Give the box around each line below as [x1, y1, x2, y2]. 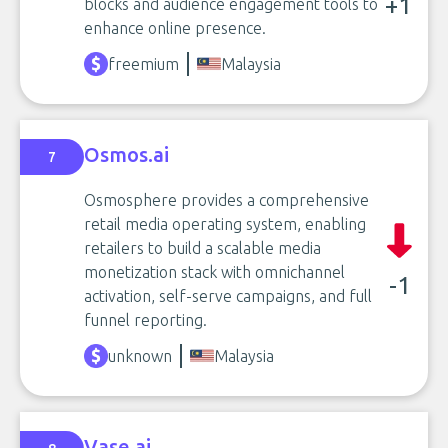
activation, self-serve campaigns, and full [84, 287, 372, 305]
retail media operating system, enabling [84, 215, 366, 233]
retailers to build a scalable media [84, 239, 321, 257]
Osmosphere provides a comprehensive [84, 191, 369, 209]
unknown [108, 347, 172, 365]
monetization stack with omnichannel [84, 263, 345, 281]
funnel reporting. [84, 311, 207, 329]
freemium [108, 55, 179, 73]
